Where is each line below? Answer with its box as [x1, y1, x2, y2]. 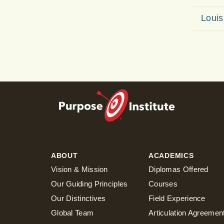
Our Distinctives [51, 193, 106, 202]
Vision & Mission [51, 164, 108, 173]
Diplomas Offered [148, 164, 208, 173]
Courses [148, 179, 178, 188]
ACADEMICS [148, 151, 194, 159]
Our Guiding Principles [51, 179, 128, 188]
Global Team [51, 208, 94, 217]
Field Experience [148, 193, 205, 202]
